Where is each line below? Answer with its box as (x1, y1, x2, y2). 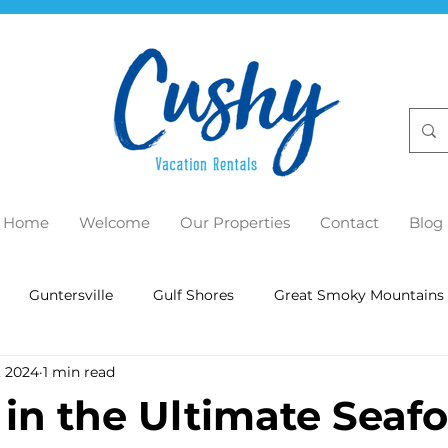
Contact (319, 213, 379, 232)
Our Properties (179, 213, 290, 232)
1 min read (43, 362, 115, 381)
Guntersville (29, 285, 113, 304)
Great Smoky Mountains (274, 285, 444, 304)
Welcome (78, 213, 150, 232)
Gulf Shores (153, 285, 234, 304)
